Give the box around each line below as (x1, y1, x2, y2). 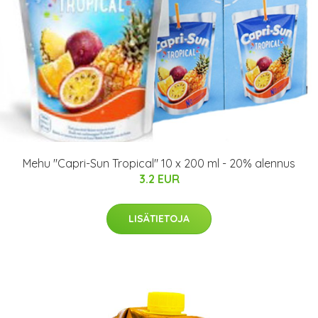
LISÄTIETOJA (128, 212, 190, 225)
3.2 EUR (138, 172, 180, 186)
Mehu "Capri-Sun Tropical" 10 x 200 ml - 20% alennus (23, 156, 295, 170)
